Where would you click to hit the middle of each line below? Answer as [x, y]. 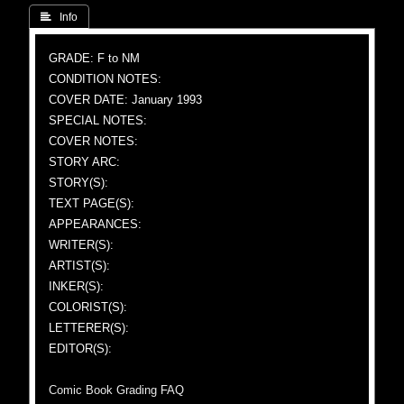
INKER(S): [77, 286]
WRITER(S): [82, 245]
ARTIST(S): [80, 266]
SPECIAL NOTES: [98, 120]
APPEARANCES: [96, 224]
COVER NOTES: [94, 141]
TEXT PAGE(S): [92, 203]
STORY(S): [79, 183]
